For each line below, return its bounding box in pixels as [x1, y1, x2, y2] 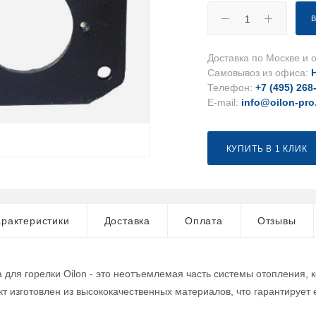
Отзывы [257, 215, 296, 226]
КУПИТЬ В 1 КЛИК [226, 144, 308, 154]
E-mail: [207, 97, 242, 108]
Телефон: [207, 82, 256, 93]
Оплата [185, 215, 223, 226]
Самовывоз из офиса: [207, 67, 312, 78]
